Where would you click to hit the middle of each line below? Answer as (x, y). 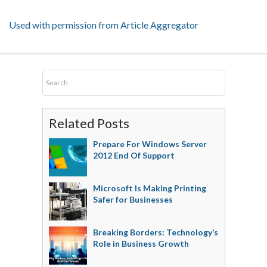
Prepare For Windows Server (150, 144)
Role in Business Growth (141, 244)
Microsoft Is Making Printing (149, 188)
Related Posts (89, 124)
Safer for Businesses (133, 200)
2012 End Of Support (133, 156)
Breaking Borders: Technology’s (155, 232)
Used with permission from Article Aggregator (104, 25)
